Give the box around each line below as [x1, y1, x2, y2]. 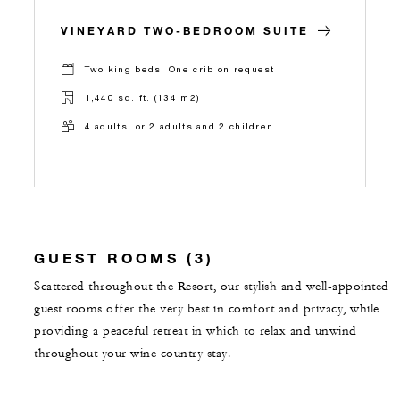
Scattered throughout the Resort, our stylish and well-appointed [34, 278, 389, 295]
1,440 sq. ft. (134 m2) [84, 92, 200, 104]
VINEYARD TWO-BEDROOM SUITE [61, 22, 309, 37]
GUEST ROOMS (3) [34, 248, 214, 266]
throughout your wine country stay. [34, 345, 230, 362]
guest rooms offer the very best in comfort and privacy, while [34, 300, 379, 317]
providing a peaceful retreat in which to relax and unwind [34, 322, 357, 339]
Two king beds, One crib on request [84, 63, 275, 75]
